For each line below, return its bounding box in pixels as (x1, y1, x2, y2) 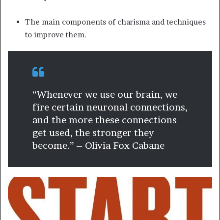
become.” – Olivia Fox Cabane (32, 140, 165, 152)
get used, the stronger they (32, 127, 154, 139)
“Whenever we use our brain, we (32, 89, 177, 101)
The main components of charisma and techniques (25, 17, 206, 27)
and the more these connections (32, 114, 177, 126)
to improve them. (25, 30, 86, 40)
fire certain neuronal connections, (32, 102, 188, 113)
